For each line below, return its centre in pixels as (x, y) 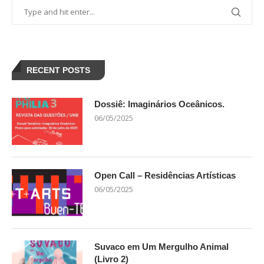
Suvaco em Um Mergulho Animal (161, 247)
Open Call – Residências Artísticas (165, 176)
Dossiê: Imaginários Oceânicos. (159, 104)
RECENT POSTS (58, 70)
